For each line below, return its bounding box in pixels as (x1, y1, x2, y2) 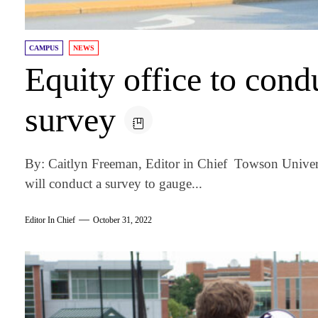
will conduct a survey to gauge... (25, 175, 203, 191)
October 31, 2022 (93, 215, 153, 226)
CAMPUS (29, 43, 60, 52)
